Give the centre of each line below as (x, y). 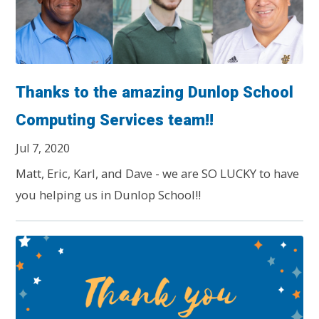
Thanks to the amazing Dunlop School (155, 93)
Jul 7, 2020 (43, 148)
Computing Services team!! (115, 120)
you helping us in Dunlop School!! (109, 195)
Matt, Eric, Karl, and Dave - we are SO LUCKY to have (158, 174)
